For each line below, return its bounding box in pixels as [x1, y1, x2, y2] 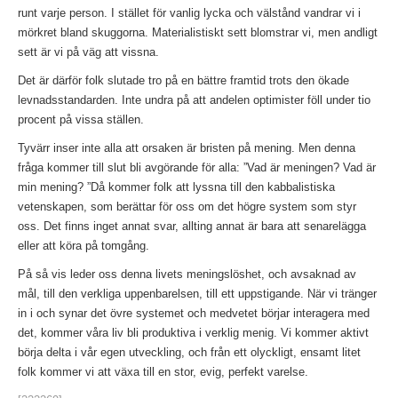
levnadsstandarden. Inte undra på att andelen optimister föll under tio [18, 92, 370, 107]
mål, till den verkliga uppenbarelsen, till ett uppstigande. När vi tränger [18, 286, 377, 300]
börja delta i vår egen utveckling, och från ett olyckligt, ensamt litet [18, 345, 361, 359]
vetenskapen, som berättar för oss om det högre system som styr [18, 199, 356, 213]
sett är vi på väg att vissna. [18, 44, 159, 59]
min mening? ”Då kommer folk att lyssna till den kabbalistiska [18, 179, 335, 194]
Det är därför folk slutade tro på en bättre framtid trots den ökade [18, 73, 349, 87]
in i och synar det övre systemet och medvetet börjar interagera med [18, 306, 370, 320]
